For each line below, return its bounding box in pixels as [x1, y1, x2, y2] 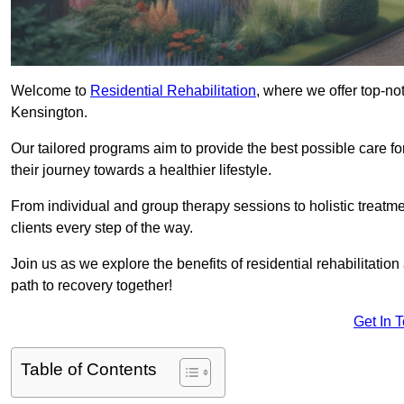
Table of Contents [21, 360, 157, 380]
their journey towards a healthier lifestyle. [11, 162, 271, 179]
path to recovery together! [11, 278, 172, 294]
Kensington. [11, 105, 87, 121]
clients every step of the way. [11, 220, 193, 236]
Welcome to [11, 83, 90, 99]
